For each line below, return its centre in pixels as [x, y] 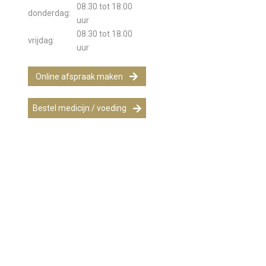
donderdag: [49, 13]
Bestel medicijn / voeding [79, 108]
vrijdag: [41, 40]
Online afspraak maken [80, 77]
